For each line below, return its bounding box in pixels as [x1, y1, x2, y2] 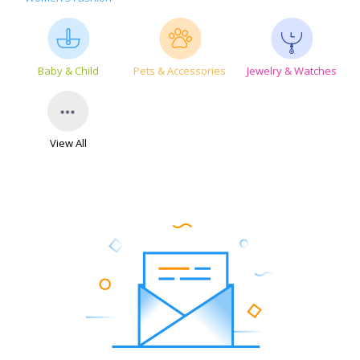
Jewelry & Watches [247, 63, 337, 78]
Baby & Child [37, 63, 99, 78]
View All [49, 135, 87, 150]
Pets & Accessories [133, 63, 227, 78]
